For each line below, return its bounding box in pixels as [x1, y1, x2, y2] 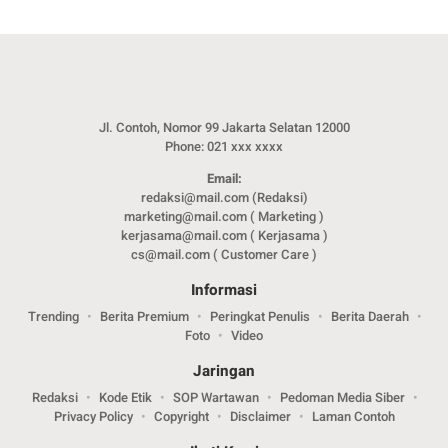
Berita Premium [100, 307, 189, 326]
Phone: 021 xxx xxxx [165, 137, 283, 156]
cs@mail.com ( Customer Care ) [131, 245, 317, 264]
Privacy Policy [53, 407, 133, 426]
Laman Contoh [311, 407, 395, 426]
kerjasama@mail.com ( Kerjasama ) [120, 226, 328, 245]
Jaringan [193, 360, 255, 382]
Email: [206, 169, 242, 188]
